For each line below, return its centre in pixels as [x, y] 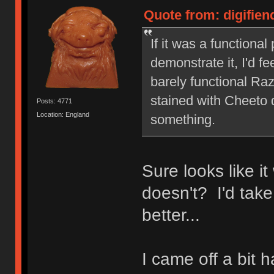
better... [171, 215]
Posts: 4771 [55, 101]
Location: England [63, 114]
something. [183, 120]
